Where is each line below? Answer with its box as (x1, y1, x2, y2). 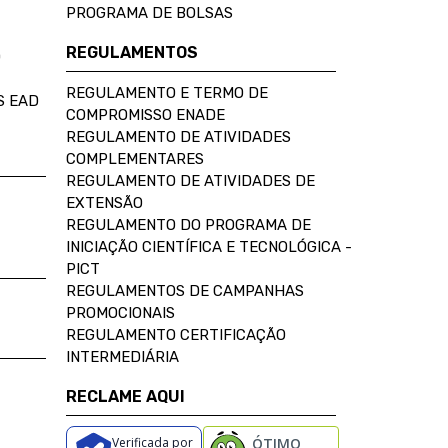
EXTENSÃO (66, 194, 143, 212)
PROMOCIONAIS (66, 304, 175, 322)
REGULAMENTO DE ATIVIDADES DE (66, 172, 315, 190)
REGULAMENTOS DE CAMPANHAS (66, 282, 304, 300)
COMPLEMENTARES (66, 150, 204, 168)
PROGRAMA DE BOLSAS (66, 4, 233, 22)
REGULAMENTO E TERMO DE (66, 84, 268, 102)
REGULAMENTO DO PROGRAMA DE (66, 216, 311, 234)
